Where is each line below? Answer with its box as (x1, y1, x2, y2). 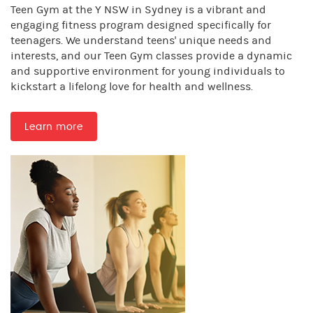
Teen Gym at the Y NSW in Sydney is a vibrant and (10, 3, 266, 17)
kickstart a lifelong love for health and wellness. (10, 80, 253, 94)
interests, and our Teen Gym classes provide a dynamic (10, 50, 292, 63)
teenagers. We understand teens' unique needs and (10, 34, 272, 48)
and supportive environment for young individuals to (10, 65, 285, 78)
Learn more (24, 122, 83, 133)
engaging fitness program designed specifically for (10, 19, 271, 32)
